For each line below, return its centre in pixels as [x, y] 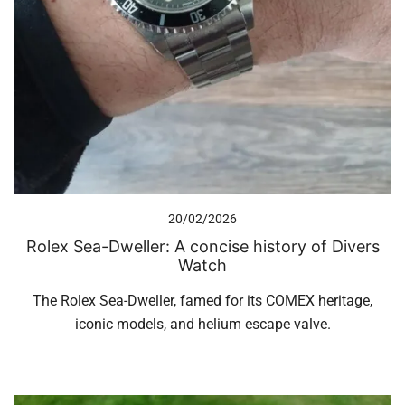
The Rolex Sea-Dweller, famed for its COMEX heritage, [202, 300]
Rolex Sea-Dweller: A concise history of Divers [202, 246]
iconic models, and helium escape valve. [202, 324]
